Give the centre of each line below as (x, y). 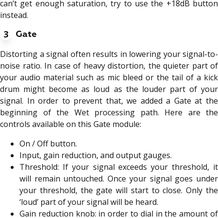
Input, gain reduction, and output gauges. (96, 155)
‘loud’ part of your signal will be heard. (89, 202)
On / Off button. (48, 143)
